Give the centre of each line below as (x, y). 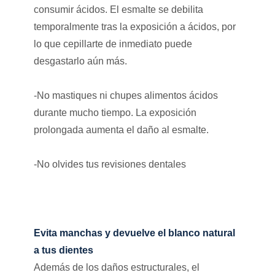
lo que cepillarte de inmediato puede (113, 44)
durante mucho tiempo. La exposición (115, 112)
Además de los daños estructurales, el (116, 267)
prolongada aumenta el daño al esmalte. (121, 130)
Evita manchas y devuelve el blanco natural (134, 233)
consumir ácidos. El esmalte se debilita (118, 9)
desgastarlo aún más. (80, 61)
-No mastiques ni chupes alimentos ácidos (126, 95)
